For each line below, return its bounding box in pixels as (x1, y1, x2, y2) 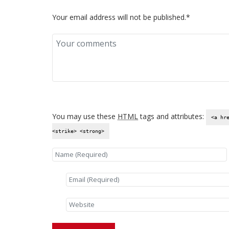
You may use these (52, 111, 118, 122)
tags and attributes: (138, 111, 206, 122)
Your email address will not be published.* (52, 12, 190, 22)
